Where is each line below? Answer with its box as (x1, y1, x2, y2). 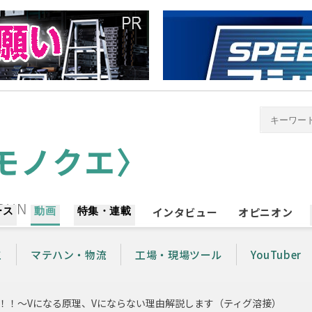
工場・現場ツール (135, 247, 223, 262)
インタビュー (152, 205, 218, 219)
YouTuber (251, 247, 302, 262)
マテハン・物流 (31, 247, 107, 262)
